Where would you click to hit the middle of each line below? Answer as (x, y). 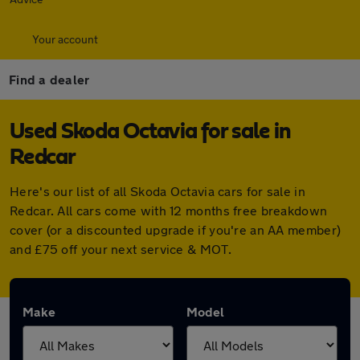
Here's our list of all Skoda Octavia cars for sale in (157, 191)
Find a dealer (49, 79)
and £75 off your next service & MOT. (121, 249)
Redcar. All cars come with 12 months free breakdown (169, 210)
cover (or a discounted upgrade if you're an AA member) (176, 229)
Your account (65, 39)
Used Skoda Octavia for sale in (150, 132)
